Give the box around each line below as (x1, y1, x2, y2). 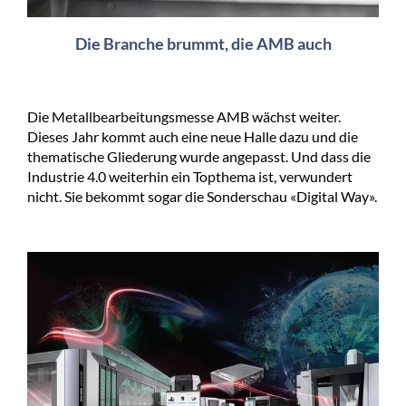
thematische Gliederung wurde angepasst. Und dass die (27, 147, 371, 165)
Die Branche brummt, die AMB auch (74, 33, 332, 53)
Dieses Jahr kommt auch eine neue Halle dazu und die (27, 127, 358, 145)
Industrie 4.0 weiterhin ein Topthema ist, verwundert (27, 167, 353, 185)
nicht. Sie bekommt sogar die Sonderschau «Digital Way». (27, 187, 377, 205)
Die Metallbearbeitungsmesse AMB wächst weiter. (27, 107, 341, 125)
